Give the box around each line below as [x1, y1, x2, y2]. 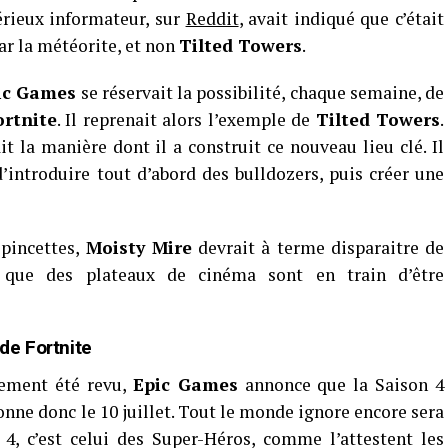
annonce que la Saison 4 [237, 373, 444, 396]
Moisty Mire [85, 236, 192, 259]
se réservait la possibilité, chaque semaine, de [76, 81, 445, 104]
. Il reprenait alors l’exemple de [56, 108, 316, 131]
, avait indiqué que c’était [238, 7, 445, 30]
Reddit [185, 7, 239, 30]
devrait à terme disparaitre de [191, 236, 445, 259]
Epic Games [132, 373, 238, 396]
